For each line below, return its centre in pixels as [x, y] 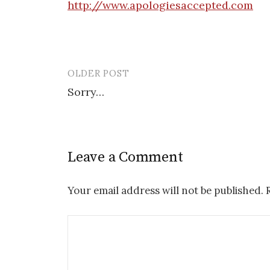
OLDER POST [99, 73]
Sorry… [86, 92]
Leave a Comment [125, 157]
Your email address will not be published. [165, 190]
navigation [106, 102]
